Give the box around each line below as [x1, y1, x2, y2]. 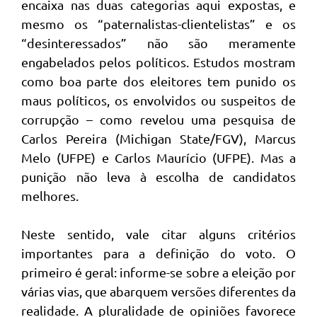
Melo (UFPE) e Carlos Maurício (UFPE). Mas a [21, 150, 296, 165]
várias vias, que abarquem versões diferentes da [21, 284, 296, 299]
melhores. [21, 188, 79, 203]
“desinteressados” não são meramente [21, 35, 296, 50]
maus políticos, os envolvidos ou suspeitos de [21, 93, 296, 108]
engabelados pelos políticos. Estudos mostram [21, 54, 296, 69]
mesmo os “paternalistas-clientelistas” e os [21, 16, 296, 31]
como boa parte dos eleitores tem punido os [21, 74, 296, 88]
